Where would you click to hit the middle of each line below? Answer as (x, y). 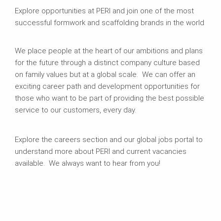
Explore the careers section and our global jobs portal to (109, 140)
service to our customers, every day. (75, 110)
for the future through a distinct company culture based (107, 63)
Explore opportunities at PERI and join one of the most (104, 11)
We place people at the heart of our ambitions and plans (109, 51)
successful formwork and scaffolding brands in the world (110, 23)
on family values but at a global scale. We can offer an (105, 75)
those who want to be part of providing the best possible (110, 98)
